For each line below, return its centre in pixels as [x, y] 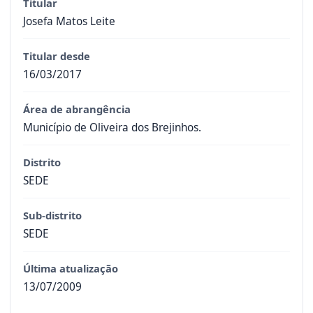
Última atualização [71, 268]
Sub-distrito [52, 215]
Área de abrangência [77, 109]
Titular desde [57, 56]
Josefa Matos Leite [69, 21]
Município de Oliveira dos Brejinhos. [112, 128]
